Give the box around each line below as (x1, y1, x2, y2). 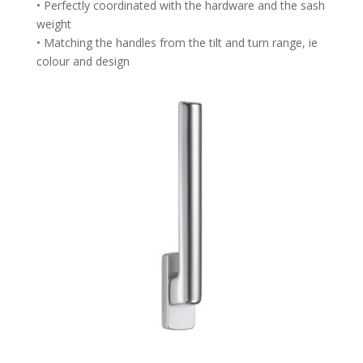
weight (36, 15, 71, 32)
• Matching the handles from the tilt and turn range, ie (36, 34, 318, 50)
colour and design (36, 53, 130, 69)
